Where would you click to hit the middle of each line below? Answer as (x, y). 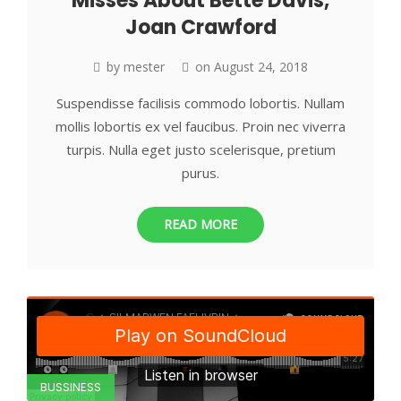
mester (144, 66)
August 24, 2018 (261, 66)
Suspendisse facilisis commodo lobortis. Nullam (200, 102)
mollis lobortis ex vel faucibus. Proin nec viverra (200, 126)
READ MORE (200, 224)
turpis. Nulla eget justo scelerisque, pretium (200, 149)
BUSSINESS (71, 387)
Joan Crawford (200, 27)
